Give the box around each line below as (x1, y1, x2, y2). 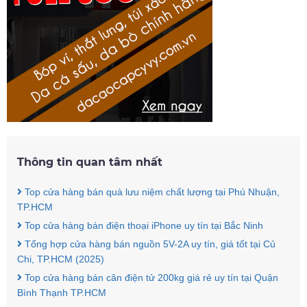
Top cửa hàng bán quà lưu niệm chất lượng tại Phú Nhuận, (22, 186, 280, 198)
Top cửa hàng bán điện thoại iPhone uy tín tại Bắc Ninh (22, 220, 263, 232)
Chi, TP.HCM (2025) (17, 254, 104, 265)
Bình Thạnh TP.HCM (17, 287, 106, 299)
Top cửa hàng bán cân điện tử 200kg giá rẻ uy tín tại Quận (22, 272, 278, 284)
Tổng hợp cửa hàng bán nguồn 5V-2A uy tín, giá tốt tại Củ (22, 238, 275, 250)
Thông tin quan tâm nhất (17, 156, 162, 169)
